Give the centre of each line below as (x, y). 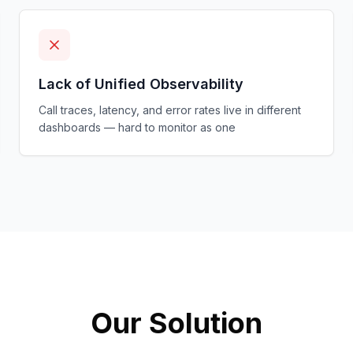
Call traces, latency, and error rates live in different (170, 110)
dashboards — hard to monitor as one (137, 127)
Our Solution (176, 323)
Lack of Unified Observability (141, 84)
